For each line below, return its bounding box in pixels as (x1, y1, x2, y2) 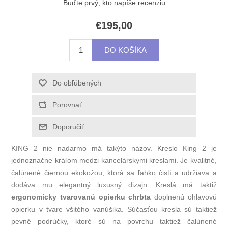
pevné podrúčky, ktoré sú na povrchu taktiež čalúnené (11, 217, 217, 226)
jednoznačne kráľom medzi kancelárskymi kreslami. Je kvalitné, (11, 156, 217, 165)
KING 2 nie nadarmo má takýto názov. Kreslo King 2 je (11, 144, 217, 153)
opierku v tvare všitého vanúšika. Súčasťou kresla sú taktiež (11, 205, 217, 214)
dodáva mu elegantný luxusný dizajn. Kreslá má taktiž (11, 181, 217, 189)
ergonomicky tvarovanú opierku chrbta (11, 193, 151, 202)
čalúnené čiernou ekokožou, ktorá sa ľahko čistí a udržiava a (11, 168, 217, 177)
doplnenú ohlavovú (151, 193, 217, 202)
